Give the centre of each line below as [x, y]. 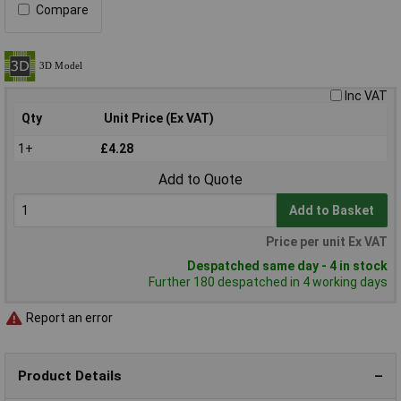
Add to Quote [200, 179]
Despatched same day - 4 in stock [287, 265]
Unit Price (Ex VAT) [159, 118]
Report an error [68, 318]
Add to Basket [332, 210]
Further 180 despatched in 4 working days [268, 282]
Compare [62, 9]
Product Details [70, 375]
